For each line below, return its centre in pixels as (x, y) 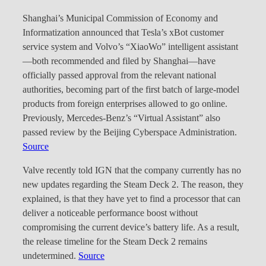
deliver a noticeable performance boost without (110, 213)
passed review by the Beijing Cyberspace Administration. (130, 132)
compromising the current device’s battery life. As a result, (131, 228)
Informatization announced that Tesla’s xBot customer (123, 32)
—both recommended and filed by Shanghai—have (119, 61)
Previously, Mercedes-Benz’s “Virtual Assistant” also (121, 118)
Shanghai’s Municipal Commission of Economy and (120, 18)
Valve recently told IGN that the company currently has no (132, 171)
